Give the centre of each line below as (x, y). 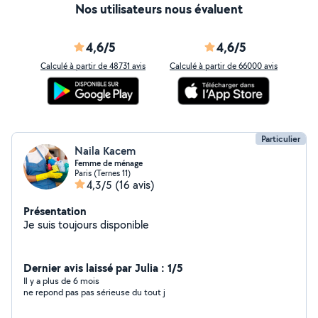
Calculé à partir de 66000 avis (224, 66)
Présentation (55, 211)
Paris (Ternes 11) (103, 173)
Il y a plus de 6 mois (61, 281)
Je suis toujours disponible (86, 225)
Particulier (281, 139)
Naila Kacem (105, 151)
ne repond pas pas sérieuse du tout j (94, 292)
